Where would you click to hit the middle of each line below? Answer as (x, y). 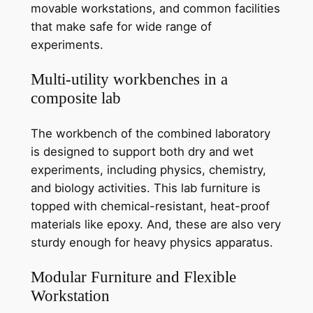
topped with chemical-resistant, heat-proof (150, 206)
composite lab (75, 98)
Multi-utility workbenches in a (129, 79)
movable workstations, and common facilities (155, 9)
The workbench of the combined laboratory (150, 133)
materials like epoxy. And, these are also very (155, 224)
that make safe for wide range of (121, 27)
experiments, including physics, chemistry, (148, 169)
